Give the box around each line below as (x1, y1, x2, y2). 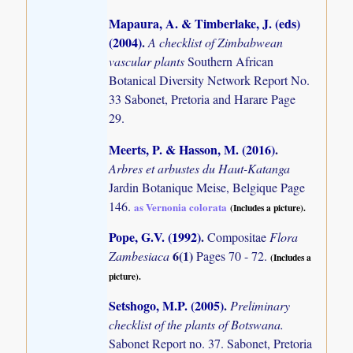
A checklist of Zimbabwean (148, 34, 284, 51)
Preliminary (230, 297, 291, 314)
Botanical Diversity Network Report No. (109, 72, 310, 89)
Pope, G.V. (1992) (109, 227, 202, 246)
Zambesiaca (109, 247, 173, 264)
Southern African (188, 53, 274, 70)
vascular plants (109, 53, 188, 70)
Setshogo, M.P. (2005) (109, 296, 225, 315)
